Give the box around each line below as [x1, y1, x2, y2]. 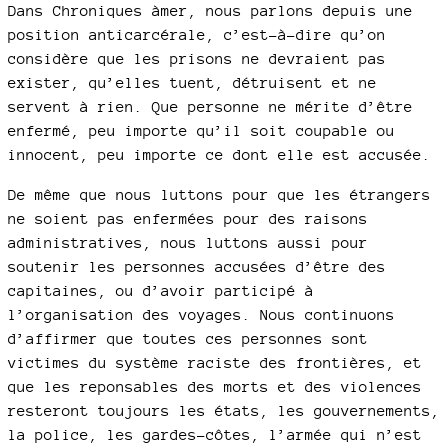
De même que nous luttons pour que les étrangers [8, 185, 431, 203]
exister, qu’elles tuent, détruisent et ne [8, 73, 377, 91]
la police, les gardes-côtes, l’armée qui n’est [8, 425, 422, 443]
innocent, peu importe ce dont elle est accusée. [8, 145, 431, 163]
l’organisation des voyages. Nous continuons [8, 305, 395, 323]
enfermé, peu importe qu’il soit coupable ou [8, 121, 395, 139]
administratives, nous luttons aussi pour [8, 233, 368, 251]
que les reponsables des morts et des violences [8, 377, 422, 395]
